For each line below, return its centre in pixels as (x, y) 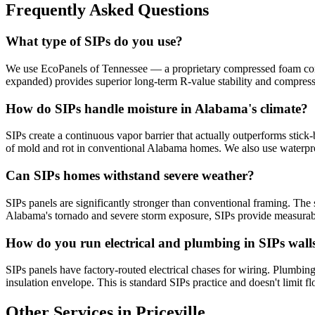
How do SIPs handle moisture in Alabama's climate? (157, 108)
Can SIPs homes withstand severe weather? (130, 176)
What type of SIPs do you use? (94, 41)
